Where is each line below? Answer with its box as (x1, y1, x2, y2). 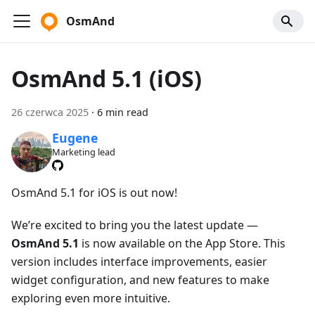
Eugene (51, 129, 98, 147)
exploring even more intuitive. (11, 290, 170, 306)
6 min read (97, 105, 148, 119)
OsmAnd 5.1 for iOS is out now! (11, 184, 177, 200)
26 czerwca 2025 (11, 105, 89, 119)
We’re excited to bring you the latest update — (11, 217, 258, 233)
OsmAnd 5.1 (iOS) (11, 63, 202, 94)
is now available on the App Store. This (79, 235, 285, 251)
